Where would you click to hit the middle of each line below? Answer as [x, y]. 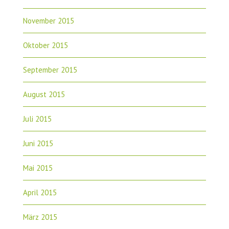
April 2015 [40, 193]
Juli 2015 [37, 119]
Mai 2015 [38, 168]
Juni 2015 [38, 144]
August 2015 [44, 95]
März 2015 [40, 217]
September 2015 [50, 70]
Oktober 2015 [45, 45]
